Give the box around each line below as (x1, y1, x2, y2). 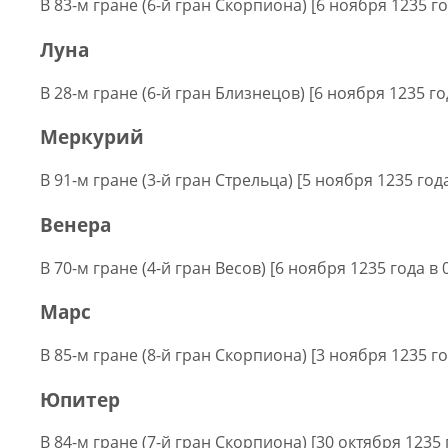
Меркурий (40, 124, 144, 150)
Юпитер (40, 386, 120, 412)
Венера (40, 211, 111, 237)
